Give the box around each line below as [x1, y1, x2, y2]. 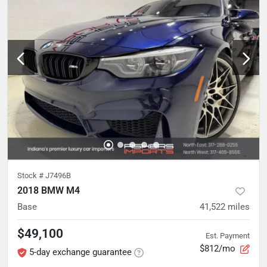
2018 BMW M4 [17, 185, 80, 197]
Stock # [17, 171, 45, 181]
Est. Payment [206, 231, 250, 240]
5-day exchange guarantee [29, 247, 132, 258]
